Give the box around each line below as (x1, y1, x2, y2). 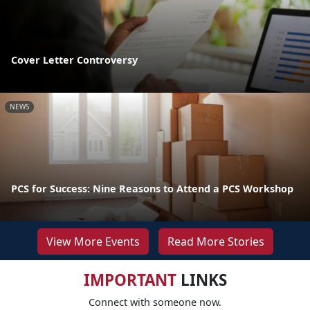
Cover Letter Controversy (11, 53, 138, 66)
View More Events (46, 233, 140, 249)
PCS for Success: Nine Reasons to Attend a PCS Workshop (11, 181, 293, 195)
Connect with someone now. (89, 295, 221, 309)
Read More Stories (167, 233, 264, 249)
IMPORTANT (83, 268, 176, 291)
